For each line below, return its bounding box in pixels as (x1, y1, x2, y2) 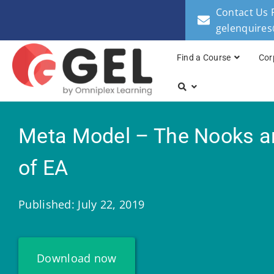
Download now (37, 251, 117, 266)
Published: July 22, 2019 (18, 197, 145, 212)
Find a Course (176, 53, 231, 63)
